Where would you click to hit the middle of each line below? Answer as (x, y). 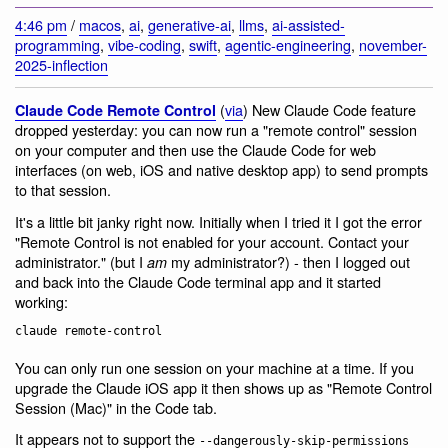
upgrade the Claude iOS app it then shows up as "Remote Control (223, 387)
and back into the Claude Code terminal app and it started (198, 281)
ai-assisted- (308, 25)
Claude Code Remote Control (115, 110)
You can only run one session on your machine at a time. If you (214, 367)
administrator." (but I (81, 261)
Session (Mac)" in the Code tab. (116, 407)
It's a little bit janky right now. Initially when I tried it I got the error (218, 221)
